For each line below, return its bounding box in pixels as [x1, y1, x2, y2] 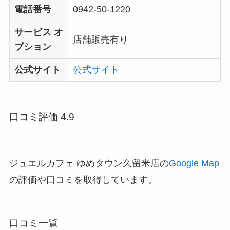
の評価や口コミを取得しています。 [9, 174, 157, 185]
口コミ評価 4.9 [9, 111, 74, 123]
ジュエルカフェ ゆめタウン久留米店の [9, 158, 169, 168]
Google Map [168, 158, 219, 168]
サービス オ [14, 27, 63, 37]
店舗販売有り [72, 34, 128, 45]
